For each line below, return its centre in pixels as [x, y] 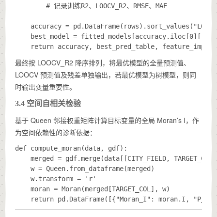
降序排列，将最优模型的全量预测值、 [132, 62]
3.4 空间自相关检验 [48, 103]
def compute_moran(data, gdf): [71, 148]
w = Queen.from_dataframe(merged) [85, 168]
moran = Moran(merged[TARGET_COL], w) [93, 189]
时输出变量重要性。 [46, 86]
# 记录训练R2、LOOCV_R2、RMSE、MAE [91, 6]
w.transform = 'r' [56, 178]
